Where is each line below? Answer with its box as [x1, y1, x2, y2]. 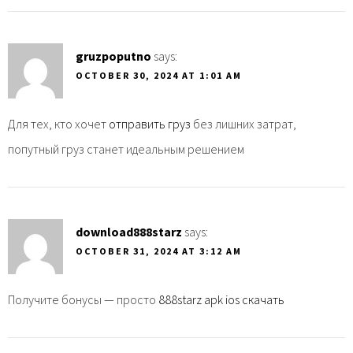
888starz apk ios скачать [158, 291, 284, 307]
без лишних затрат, [191, 115, 296, 132]
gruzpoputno [76, 47, 151, 64]
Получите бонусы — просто [8, 291, 158, 307]
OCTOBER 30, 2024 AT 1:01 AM [76, 69, 242, 81]
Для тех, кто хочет [8, 115, 109, 132]
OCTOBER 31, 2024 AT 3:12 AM [76, 244, 242, 257]
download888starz [76, 223, 182, 240]
